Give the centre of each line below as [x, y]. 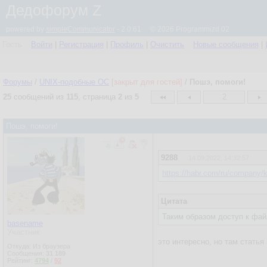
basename [25, 223]
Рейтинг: [21, 260]
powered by [26, 29]
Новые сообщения [226, 44]
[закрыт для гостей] [147, 82]
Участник [24, 232]
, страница [98, 97]
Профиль [127, 44]
